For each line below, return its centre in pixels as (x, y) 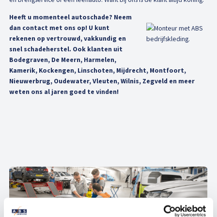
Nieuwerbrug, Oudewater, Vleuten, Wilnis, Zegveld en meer (102, 81)
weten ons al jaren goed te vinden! (64, 91)
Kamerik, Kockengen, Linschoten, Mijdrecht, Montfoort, (98, 70)
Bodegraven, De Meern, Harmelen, (63, 59)
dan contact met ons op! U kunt (60, 27)
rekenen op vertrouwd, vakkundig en (68, 38)
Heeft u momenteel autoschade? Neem (71, 17)
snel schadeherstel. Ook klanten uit (66, 49)
